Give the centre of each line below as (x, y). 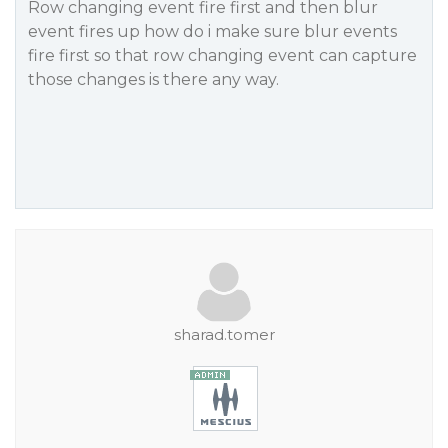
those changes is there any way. (153, 79)
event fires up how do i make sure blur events (212, 31)
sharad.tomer (224, 334)
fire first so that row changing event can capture (222, 55)
